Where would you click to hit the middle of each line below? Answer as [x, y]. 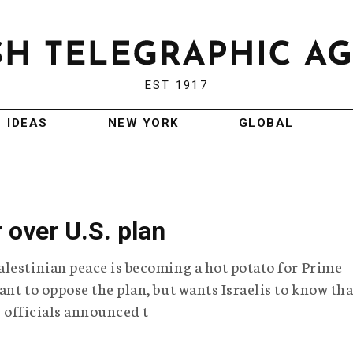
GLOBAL [266, 123]
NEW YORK [143, 123]
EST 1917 [176, 85]
